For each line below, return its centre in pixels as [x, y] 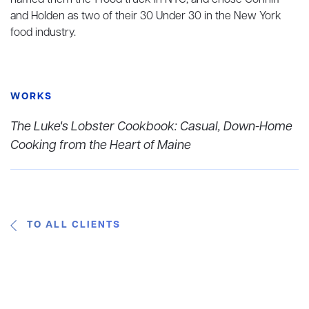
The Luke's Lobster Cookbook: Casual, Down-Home [151, 127]
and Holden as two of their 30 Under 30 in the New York [146, 17]
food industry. [43, 33]
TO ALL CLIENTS [74, 225]
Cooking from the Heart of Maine [101, 146]
